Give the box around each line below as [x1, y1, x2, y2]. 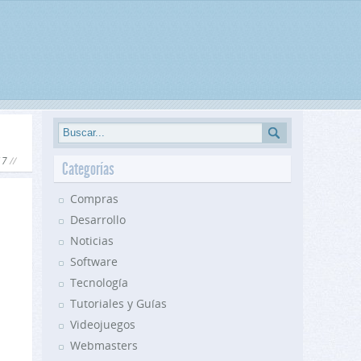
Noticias [70, 233, 114, 248]
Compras [70, 191, 118, 206]
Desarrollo [70, 212, 126, 227]
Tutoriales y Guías [70, 296, 167, 311]
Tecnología [70, 275, 128, 290]
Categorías [62, 159, 114, 179]
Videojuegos [70, 317, 135, 332]
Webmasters [70, 338, 138, 353]
